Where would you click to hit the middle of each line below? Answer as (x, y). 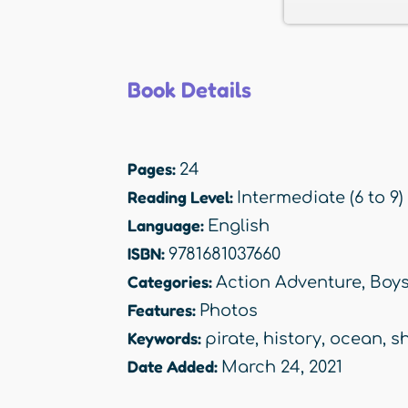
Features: (163, 310)
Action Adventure (289, 283)
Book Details (189, 90)
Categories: (172, 282)
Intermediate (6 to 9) (320, 198)
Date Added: (174, 367)
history (292, 339)
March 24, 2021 (282, 367)
